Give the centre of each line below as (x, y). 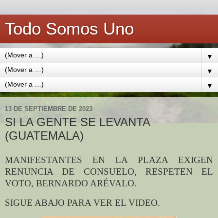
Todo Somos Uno (69, 29)
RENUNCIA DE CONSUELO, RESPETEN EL (109, 171)
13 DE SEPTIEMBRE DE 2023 (49, 109)
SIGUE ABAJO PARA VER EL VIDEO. (82, 202)
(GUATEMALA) (44, 136)
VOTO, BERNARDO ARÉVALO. (71, 183)
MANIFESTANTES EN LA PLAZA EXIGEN (109, 160)
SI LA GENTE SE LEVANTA (77, 122)
